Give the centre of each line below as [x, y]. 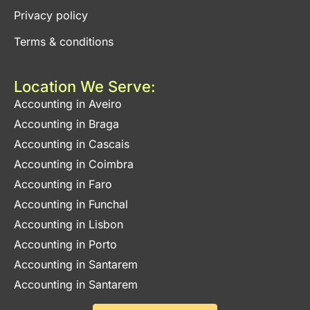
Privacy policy [51, 16]
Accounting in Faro [63, 184]
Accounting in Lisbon [69, 225]
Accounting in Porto [65, 245]
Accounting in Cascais [72, 144]
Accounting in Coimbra [74, 164]
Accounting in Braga [66, 124]
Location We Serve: [85, 87]
